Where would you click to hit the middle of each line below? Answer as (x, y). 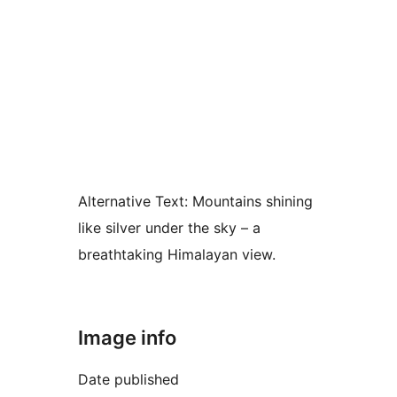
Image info (127, 338)
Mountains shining (250, 201)
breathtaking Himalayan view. (177, 254)
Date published (128, 379)
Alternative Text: (133, 201)
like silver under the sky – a (169, 228)
